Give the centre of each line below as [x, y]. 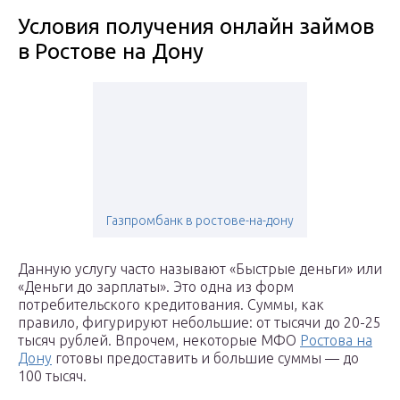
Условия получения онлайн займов [196, 27]
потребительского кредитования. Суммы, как [171, 305]
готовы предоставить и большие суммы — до [205, 358]
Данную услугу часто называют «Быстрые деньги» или [200, 269]
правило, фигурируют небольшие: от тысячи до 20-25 [200, 323]
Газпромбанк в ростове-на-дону [200, 221]
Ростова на [336, 341]
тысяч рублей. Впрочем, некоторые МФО [159, 341]
